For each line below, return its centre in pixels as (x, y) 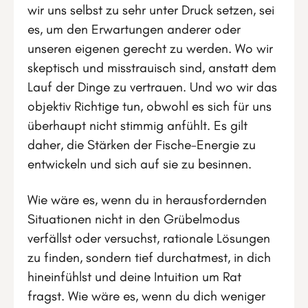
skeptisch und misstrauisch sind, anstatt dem (152, 67)
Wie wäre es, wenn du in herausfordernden (147, 199)
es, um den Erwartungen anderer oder (134, 29)
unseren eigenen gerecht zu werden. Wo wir (150, 48)
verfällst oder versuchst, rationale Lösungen (149, 238)
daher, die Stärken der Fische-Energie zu (142, 144)
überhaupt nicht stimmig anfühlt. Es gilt (137, 125)
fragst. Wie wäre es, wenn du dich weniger (146, 296)
